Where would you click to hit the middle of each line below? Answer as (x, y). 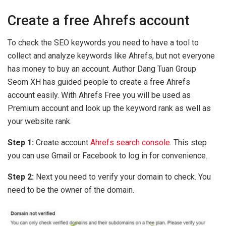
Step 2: (22, 177)
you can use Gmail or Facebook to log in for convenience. (107, 156)
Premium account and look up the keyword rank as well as (109, 108)
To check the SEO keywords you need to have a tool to (103, 43)
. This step (188, 143)
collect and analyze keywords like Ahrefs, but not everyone (111, 56)
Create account (62, 143)
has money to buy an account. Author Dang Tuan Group (102, 69)
